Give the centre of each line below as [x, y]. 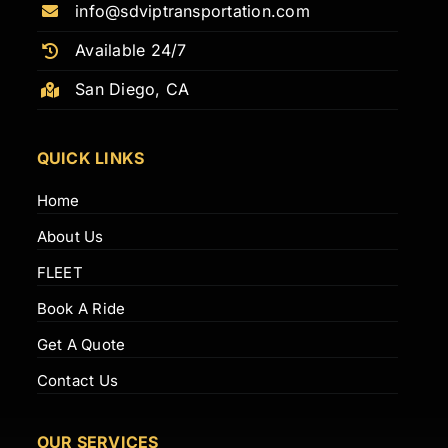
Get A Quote [81, 344]
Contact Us [77, 380]
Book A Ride [81, 308]
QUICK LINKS [90, 157]
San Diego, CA [132, 89]
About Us [70, 236]
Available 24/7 [131, 49]
